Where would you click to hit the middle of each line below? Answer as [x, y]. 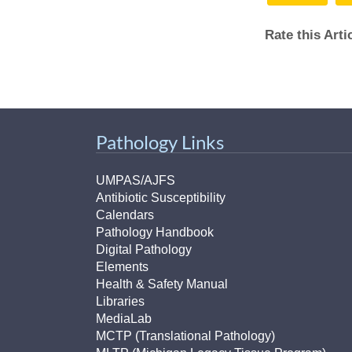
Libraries [120, 301]
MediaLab [124, 318]
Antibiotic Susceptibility [161, 197]
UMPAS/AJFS [136, 180]
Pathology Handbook [155, 232]
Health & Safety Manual [162, 284]
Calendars [125, 214]
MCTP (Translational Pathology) [185, 335]
